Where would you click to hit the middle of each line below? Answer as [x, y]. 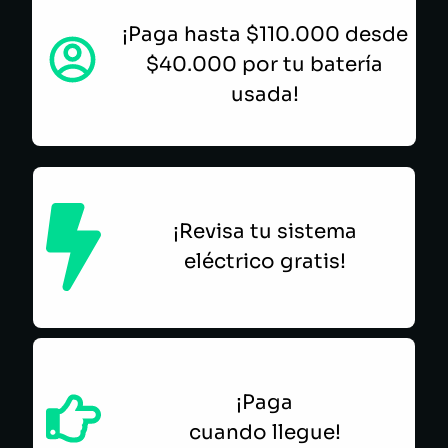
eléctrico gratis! [264, 262]
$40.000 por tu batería [264, 65]
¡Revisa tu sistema [264, 232]
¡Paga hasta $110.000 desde [264, 35]
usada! [264, 95]
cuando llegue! [264, 433]
